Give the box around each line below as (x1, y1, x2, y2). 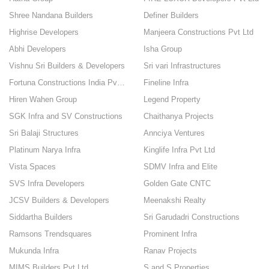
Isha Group (144, 44, 182, 53)
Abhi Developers (9, 44, 66, 53)
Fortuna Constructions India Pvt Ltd (117, 78, 125, 87)
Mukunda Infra (9, 246, 59, 255)
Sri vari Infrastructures (144, 61, 221, 70)
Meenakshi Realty (144, 196, 206, 205)
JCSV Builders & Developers (9, 196, 109, 205)
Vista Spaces (9, 162, 56, 171)
